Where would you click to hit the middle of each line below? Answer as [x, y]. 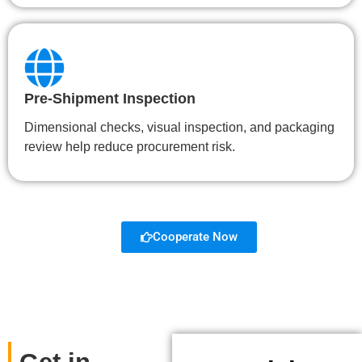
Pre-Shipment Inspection [110, 99]
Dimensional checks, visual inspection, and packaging [179, 128]
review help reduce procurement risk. [130, 147]
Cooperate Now [195, 237]
